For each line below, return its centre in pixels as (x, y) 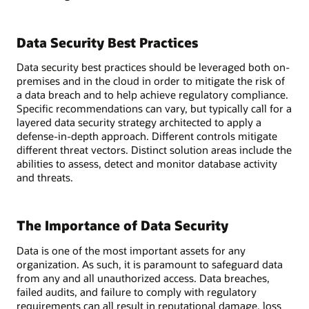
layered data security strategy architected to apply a (139, 122)
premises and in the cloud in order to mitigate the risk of (151, 81)
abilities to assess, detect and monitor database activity (147, 164)
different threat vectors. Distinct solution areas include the (154, 150)
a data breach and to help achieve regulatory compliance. (152, 95)
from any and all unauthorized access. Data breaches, (143, 278)
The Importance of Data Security (122, 226)
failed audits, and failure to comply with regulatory (137, 291)
